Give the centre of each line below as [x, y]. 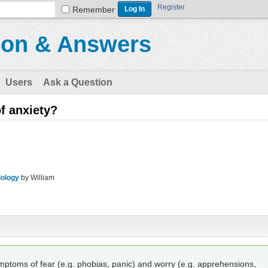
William [42, 178]
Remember [94, 10]
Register [171, 7]
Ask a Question [78, 82]
